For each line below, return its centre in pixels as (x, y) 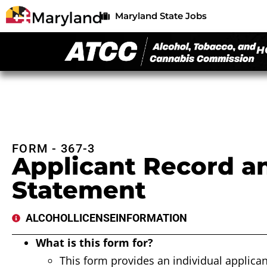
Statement (79, 190)
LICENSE (94, 218)
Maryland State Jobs (161, 16)
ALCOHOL (49, 218)
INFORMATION (151, 218)
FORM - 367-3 (54, 149)
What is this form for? (94, 243)
